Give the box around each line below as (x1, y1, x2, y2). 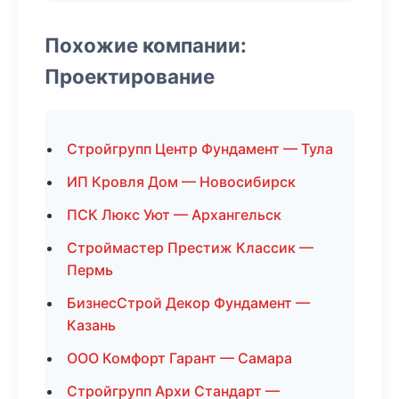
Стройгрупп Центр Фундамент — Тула (67, 140, 333, 158)
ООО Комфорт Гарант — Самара (67, 349, 292, 367)
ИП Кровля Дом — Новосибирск (67, 173, 296, 191)
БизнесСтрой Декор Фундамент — (67, 294, 310, 312)
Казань (67, 316, 116, 334)
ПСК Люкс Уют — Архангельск (67, 206, 281, 224)
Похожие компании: (45, 33, 247, 57)
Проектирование (45, 64, 215, 88)
